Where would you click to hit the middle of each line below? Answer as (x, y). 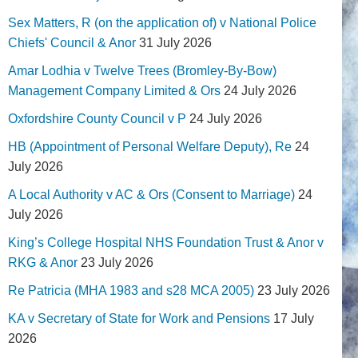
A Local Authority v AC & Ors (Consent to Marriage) (151, 195)
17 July (294, 319)
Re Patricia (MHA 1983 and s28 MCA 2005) (131, 291)
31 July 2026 (175, 43)
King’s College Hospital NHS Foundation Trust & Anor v (166, 243)
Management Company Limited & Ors (114, 91)
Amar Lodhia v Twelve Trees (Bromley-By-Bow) (142, 71)
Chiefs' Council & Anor (72, 43)
